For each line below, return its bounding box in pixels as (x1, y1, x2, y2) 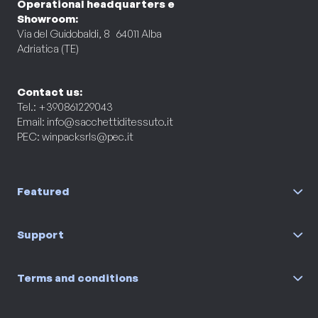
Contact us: (17, 84, 82, 99)
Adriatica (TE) (17, 41, 79, 55)
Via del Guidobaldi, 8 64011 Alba (17, 26, 162, 40)
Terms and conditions (17, 270, 138, 285)
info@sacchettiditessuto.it (47, 114, 173, 128)
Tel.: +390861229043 (17, 99, 113, 114)
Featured (17, 184, 70, 198)
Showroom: (17, 11, 78, 26)
